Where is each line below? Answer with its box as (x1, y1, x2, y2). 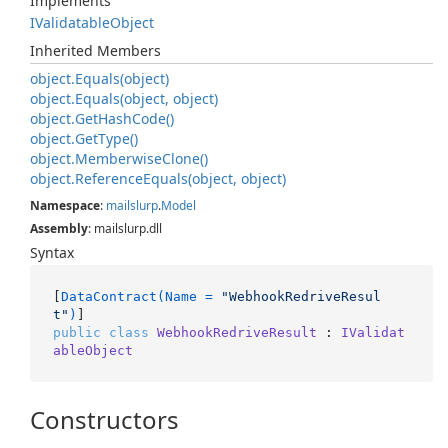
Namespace (30, 197, 100, 214)
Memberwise (75, 149, 162, 168)
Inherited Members (30, 41, 161, 60)
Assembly (30, 220, 88, 237)
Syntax (30, 243, 74, 262)
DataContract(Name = (60, 288, 221, 304)
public (52, 324, 101, 340)
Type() (98, 129, 138, 148)
